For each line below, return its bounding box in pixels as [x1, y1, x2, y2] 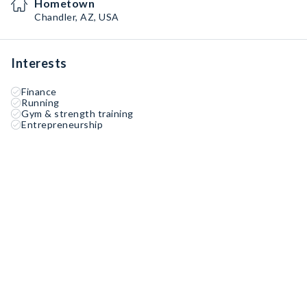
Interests [11, 56, 67, 71]
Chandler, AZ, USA [34, 11, 119, 23]
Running [21, 97, 60, 108]
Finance [21, 86, 57, 97]
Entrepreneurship [21, 119, 103, 130]
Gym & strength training [21, 108, 134, 119]
